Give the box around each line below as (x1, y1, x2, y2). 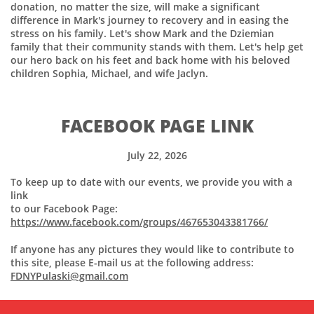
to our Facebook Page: (11, 202, 118, 215)
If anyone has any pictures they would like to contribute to (11, 243, 294, 256)
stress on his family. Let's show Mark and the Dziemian (11, 27, 274, 40)
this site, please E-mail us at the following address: (11, 256, 254, 269)
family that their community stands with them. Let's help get (11, 40, 303, 53)
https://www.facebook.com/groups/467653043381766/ (11, 215, 268, 228)
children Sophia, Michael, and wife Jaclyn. (11, 67, 208, 80)
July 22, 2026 (127, 149, 187, 162)
